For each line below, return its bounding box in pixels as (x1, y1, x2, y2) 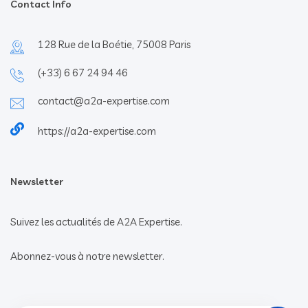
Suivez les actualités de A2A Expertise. (10, 214, 182, 228)
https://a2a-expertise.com (38, 124, 156, 137)
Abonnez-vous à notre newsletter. (10, 249, 164, 263)
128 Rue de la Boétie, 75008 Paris (38, 37, 190, 51)
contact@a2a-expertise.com (38, 93, 170, 107)
